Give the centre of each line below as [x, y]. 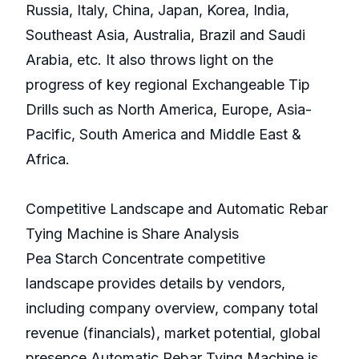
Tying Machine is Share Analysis [132, 234]
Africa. [48, 159]
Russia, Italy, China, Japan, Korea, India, [157, 10]
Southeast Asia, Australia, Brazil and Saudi [165, 35]
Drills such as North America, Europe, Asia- [169, 110]
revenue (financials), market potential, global [173, 333]
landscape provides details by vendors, [155, 284]
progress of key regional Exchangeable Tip [168, 85]
